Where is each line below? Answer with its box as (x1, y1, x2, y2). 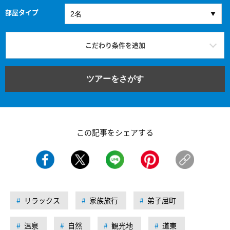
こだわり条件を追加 (85, 40, 145, 50)
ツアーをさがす (86, 74, 144, 83)
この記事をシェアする (76, 126, 154, 138)
